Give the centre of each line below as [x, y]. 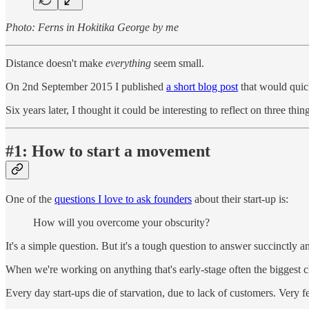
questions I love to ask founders [123, 199]
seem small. [178, 63]
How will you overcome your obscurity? [121, 223]
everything [128, 63]
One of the [30, 199]
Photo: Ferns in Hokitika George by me [92, 27]
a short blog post [202, 86]
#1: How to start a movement [108, 151]
